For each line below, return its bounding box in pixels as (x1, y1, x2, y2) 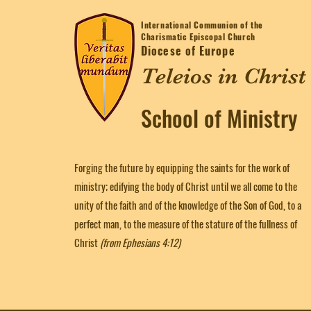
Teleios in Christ (141, 63, 306, 89)
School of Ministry (141, 101, 297, 134)
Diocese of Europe (141, 42, 235, 59)
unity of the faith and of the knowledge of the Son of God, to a (74, 197, 301, 212)
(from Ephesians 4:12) (100, 235, 180, 250)
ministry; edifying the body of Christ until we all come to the (74, 178, 297, 194)
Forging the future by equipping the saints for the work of (74, 160, 289, 175)
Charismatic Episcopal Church (141, 31, 255, 42)
